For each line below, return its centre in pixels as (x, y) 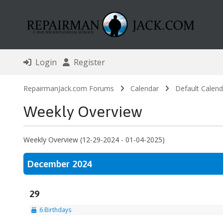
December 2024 (59, 164)
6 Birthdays (54, 210)
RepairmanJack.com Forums (68, 89)
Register (87, 62)
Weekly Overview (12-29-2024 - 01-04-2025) (94, 140)
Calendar (144, 89)
